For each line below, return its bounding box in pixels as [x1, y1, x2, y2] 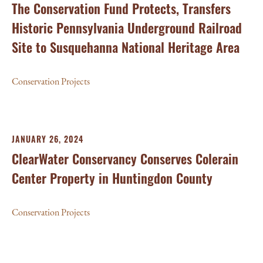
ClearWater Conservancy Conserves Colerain [12, 149, 238, 168]
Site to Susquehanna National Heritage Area [12, 38, 240, 56]
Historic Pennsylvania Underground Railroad [12, 18, 242, 37]
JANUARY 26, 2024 [12, 133, 83, 145]
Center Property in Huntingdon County [12, 168, 213, 187]
